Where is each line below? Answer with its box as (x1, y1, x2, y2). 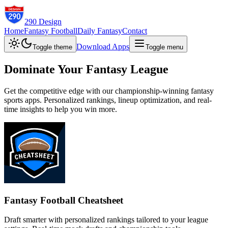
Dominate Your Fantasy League (4, 62, 168, 76)
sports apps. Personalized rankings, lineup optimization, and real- (4, 95, 212, 104)
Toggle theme (33, 43, 72, 51)
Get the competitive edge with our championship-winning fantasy (4, 86, 214, 95)
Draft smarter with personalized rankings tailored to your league (4, 215, 208, 224)
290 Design (24, 17, 62, 26)
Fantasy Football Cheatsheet (4, 194, 123, 206)
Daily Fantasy (77, 26, 122, 35)
